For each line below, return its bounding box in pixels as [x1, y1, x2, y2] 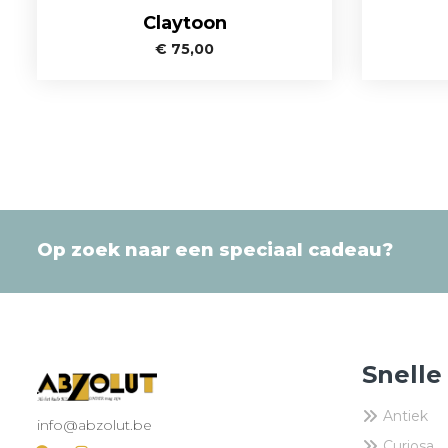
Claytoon [142, 11, 227, 34]
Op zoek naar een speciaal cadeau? [37, 238, 393, 261]
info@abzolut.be [37, 415, 152, 434]
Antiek [383, 406, 428, 425]
